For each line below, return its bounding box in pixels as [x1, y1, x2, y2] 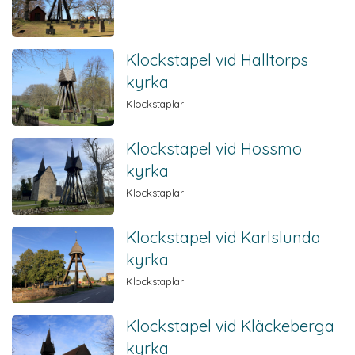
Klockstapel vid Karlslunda [126, 227, 322, 247]
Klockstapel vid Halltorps [126, 49, 309, 70]
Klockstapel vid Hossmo [126, 138, 303, 158]
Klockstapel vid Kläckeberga [126, 315, 335, 336]
